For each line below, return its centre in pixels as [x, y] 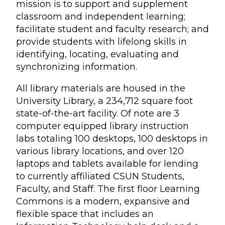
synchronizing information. [77, 67]
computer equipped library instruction [102, 126]
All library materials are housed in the [101, 88]
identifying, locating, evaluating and [97, 54]
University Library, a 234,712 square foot [104, 101]
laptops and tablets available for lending [107, 164]
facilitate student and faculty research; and [113, 29]
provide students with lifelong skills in [101, 42]
